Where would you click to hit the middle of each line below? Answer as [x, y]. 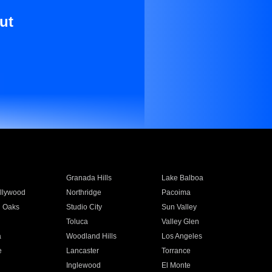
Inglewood [83, 265]
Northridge [83, 192]
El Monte [176, 265]
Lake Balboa [183, 178]
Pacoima [176, 192]
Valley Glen [181, 222]
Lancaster [82, 251]
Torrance [176, 251]
